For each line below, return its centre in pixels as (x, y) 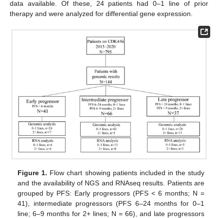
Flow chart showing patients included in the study (126, 173)
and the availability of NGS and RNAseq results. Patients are (111, 183)
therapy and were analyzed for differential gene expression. (101, 14)
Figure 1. (33, 173)
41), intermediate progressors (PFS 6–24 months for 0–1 (111, 203)
